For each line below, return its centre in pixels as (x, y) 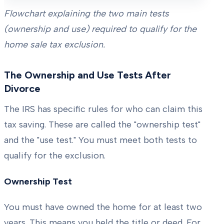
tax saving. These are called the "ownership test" (102, 125)
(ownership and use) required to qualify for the (100, 29)
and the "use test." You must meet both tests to (100, 140)
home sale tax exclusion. (54, 45)
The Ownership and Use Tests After (87, 75)
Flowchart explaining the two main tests (86, 14)
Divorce (22, 89)
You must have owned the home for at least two (103, 207)
